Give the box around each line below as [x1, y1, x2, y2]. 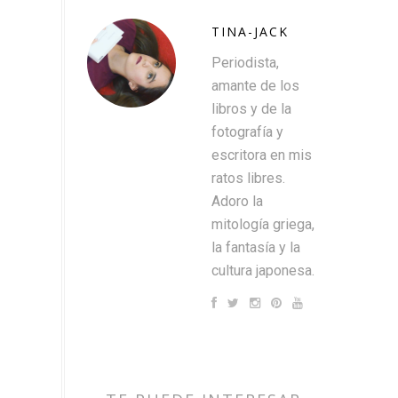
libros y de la [211, 99, 291, 117]
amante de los [211, 76, 299, 94]
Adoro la [211, 192, 263, 210]
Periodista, [211, 53, 279, 71]
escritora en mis [211, 146, 312, 163]
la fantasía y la [211, 238, 300, 256]
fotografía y [211, 123, 283, 140]
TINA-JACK [211, 22, 289, 40]
